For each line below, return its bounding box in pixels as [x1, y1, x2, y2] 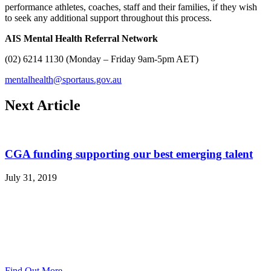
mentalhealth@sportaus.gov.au [5, 74, 122, 85]
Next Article [5, 97, 80, 113]
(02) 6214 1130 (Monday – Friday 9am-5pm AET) [5, 53, 198, 64]
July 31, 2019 [5, 172, 57, 183]
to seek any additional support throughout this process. [5, 12, 212, 23]
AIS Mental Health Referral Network [5, 33, 158, 44]
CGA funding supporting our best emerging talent [5, 148, 253, 161]
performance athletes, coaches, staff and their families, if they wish [5, 1, 257, 12]
